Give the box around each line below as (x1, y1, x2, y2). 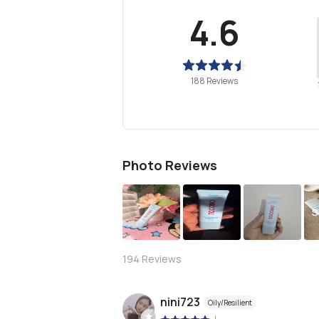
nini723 (160, 294, 200, 310)
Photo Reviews (122, 157, 217, 174)
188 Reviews (191, 75, 238, 87)
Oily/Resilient (208, 298, 252, 308)
